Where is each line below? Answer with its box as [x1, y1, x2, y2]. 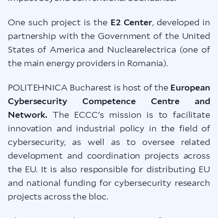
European [170, 82, 210, 92]
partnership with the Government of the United [8, 31, 210, 41]
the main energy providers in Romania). [8, 58, 168, 68]
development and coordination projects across [8, 150, 210, 161]
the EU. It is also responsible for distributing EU [8, 164, 210, 174]
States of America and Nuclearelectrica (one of [8, 44, 210, 54]
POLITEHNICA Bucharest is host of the [8, 82, 170, 92]
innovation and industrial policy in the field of [8, 123, 210, 133]
